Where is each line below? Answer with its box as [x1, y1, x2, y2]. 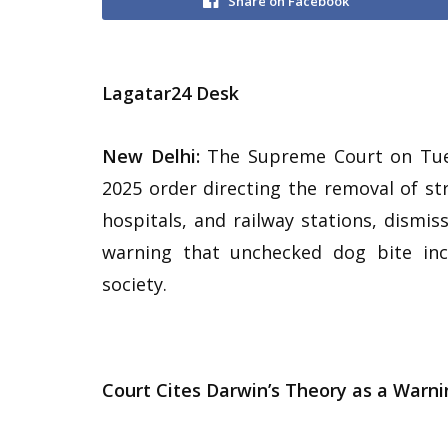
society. [102, 272, 167, 297]
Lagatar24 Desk [102, 80, 239, 105]
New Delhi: [102, 144, 200, 169]
